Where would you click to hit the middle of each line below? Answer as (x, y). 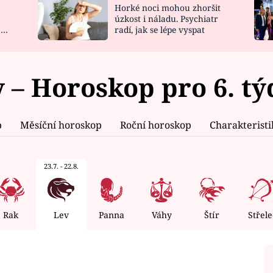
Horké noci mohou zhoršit (167, 8)
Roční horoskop (156, 125)
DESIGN (238, 37)
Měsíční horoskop (61, 125)
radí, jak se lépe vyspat (159, 30)
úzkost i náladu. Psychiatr (166, 19)
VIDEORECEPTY (103, 37)
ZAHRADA (243, 15)
